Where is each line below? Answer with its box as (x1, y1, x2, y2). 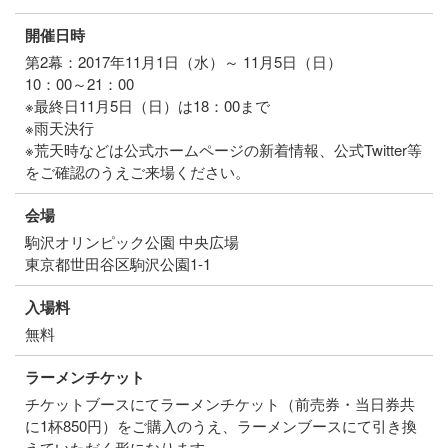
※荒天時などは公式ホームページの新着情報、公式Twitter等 (25, 138, 422, 160)
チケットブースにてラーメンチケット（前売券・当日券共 (25, 392, 415, 414)
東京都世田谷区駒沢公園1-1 (25, 252, 211, 274)
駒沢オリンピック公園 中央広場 (25, 230, 239, 252)
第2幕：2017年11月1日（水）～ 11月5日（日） (25, 50, 342, 72)
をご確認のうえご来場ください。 (25, 160, 250, 182)
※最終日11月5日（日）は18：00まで (25, 94, 270, 116)
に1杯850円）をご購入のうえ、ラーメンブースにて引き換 (25, 414, 417, 436)
